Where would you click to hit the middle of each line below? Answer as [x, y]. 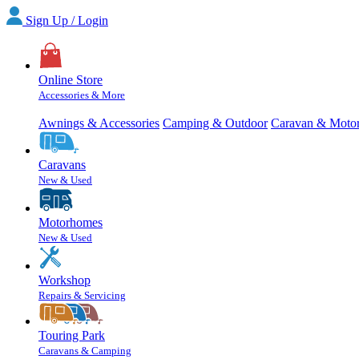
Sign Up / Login [67, 21]
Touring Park [72, 336]
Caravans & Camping [85, 351]
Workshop [65, 280]
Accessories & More [82, 95]
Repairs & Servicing [82, 296]
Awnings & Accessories [99, 123]
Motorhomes [71, 223]
